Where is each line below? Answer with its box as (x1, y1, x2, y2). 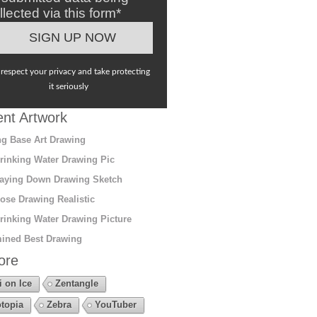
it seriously (49, 81, 89, 91)
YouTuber (94, 299, 137, 310)
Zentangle (54, 277, 98, 289)
